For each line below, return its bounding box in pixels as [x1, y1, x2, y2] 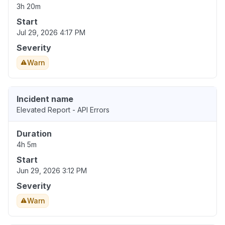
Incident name [17, 94, 73, 104]
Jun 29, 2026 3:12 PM [17, 166, 87, 175]
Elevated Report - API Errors [17, 105, 109, 115]
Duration [17, 129, 52, 139]
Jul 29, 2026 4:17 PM [17, 28, 85, 37]
